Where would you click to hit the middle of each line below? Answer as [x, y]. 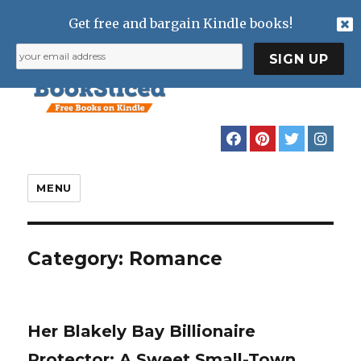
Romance [176, 258]
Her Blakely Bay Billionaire [142, 331]
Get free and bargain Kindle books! [180, 23]
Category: [79, 258]
